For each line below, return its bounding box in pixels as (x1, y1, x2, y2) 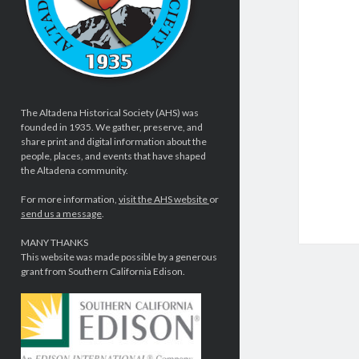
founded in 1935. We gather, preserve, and (20, 121, 203, 134)
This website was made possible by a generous (20, 251, 217, 264)
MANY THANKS (20, 236, 88, 249)
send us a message (20, 208, 102, 220)
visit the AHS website (118, 193, 209, 206)
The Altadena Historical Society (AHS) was (20, 107, 199, 119)
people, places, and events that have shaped (20, 150, 206, 163)
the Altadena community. (20, 164, 128, 177)
